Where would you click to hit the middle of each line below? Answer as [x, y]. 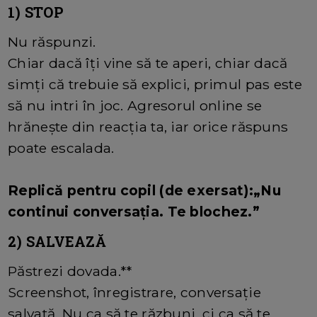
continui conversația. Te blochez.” [134, 212]
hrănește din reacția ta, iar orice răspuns [148, 127]
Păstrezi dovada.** [70, 271]
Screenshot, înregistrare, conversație [134, 293]
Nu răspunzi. [52, 42]
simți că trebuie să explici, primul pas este [155, 85]
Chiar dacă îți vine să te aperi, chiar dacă [148, 63]
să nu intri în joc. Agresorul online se [135, 106]
